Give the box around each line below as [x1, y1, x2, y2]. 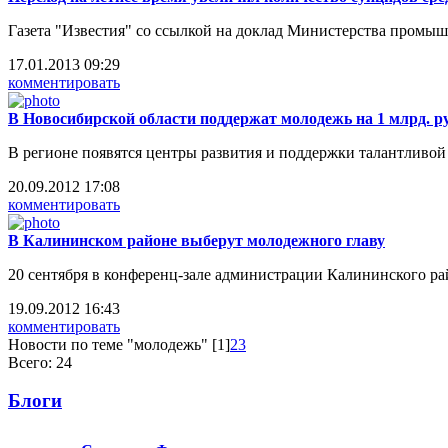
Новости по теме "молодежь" [8, 335, 208, 353]
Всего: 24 [8, 353, 72, 371]
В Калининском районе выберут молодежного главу [8, 231, 385, 249]
